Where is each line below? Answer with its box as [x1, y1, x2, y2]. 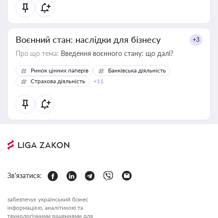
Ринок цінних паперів [31, 67, 89, 74]
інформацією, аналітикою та [7, 204, 83, 211]
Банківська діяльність [108, 67, 166, 74]
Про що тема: [16, 49, 59, 57]
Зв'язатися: [7, 171, 42, 180]
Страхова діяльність [31, 77, 85, 85]
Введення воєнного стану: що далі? [59, 49, 173, 57]
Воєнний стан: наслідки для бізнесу [16, 34, 161, 45]
